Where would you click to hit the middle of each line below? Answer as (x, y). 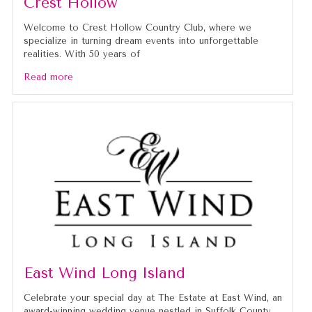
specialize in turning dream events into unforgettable (141, 41)
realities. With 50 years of (81, 54)
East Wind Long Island (104, 273)
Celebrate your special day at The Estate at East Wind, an (153, 298)
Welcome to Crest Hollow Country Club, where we (137, 28)
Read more (48, 77)
